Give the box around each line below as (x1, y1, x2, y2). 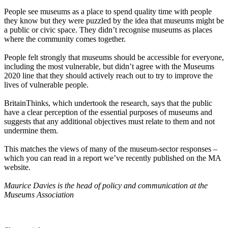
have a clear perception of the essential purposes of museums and (4, 108, 212, 117)
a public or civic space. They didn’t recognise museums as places (4, 25, 212, 35)
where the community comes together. (4, 35, 126, 44)
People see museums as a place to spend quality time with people (4, 7, 212, 16)
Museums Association (4, 190, 74, 199)
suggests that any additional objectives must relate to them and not (4, 117, 215, 126)
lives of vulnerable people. (4, 80, 89, 90)
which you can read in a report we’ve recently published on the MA (4, 154, 221, 163)
